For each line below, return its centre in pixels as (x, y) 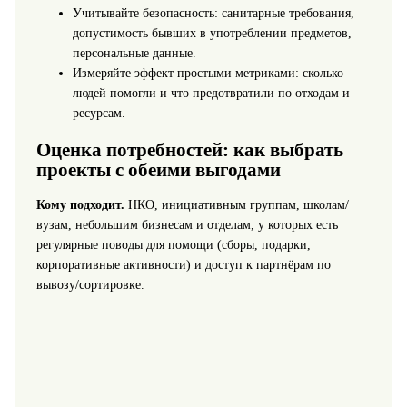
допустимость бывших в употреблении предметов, (212, 34)
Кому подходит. (80, 205)
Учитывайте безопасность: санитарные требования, (213, 14)
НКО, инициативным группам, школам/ (236, 205)
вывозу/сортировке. (90, 285)
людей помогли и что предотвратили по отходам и (211, 94)
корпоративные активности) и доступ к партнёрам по (183, 265)
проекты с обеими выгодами (158, 169)
